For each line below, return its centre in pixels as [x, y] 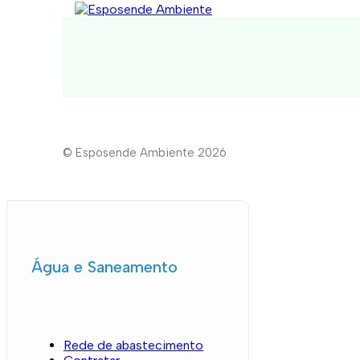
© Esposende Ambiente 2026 [145, 152]
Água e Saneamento [104, 266]
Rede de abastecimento [133, 345]
